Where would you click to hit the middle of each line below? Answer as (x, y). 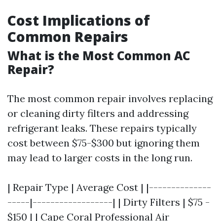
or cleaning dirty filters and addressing (98, 113)
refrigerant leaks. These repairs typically (102, 128)
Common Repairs (68, 36)
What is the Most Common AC (99, 55)
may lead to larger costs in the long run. (100, 157)
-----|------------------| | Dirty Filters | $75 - (109, 202)
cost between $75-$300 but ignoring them (104, 143)
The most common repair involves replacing (110, 98)
